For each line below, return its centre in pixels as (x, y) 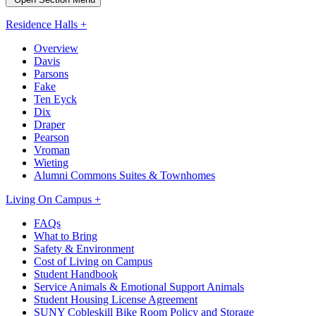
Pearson (51, 138)
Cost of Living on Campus (93, 262)
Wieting (51, 163)
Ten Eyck (55, 99)
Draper (49, 125)
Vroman (52, 150)
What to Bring (66, 236)
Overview (56, 49)
